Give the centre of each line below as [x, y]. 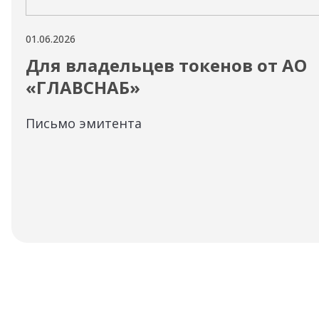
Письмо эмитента [84, 123]
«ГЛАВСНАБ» [83, 87]
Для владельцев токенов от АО [166, 65]
